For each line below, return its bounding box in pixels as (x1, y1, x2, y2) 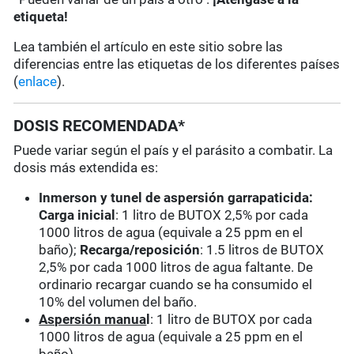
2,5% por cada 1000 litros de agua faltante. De (39, 259, 314, 276)
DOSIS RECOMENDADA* (13, 116, 186, 136)
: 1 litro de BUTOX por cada (150, 311, 313, 328)
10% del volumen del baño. (39, 294, 198, 311)
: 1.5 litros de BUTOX (200, 242, 325, 258)
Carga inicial (39, 207, 116, 224)
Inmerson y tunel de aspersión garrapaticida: (39, 190, 314, 206)
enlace (18, 73, 58, 90)
